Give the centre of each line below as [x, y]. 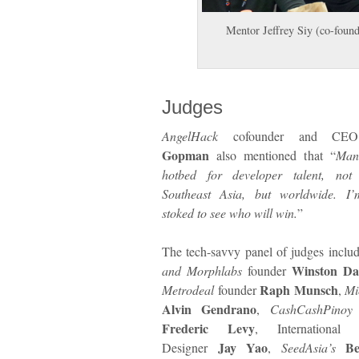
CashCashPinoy [311, 309]
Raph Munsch [299, 290]
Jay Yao [238, 348]
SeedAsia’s [308, 348]
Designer [185, 348]
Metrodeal [188, 290]
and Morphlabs [202, 271]
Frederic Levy [208, 329]
